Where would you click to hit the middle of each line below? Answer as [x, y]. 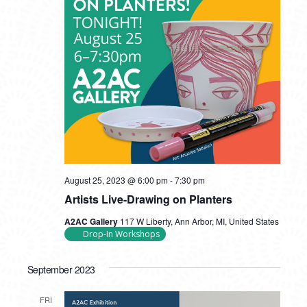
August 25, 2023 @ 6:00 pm [116, 180]
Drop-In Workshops [121, 234]
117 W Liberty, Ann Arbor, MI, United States [199, 221]
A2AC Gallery [92, 221]
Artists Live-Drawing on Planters [148, 199]
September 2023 [61, 269]
